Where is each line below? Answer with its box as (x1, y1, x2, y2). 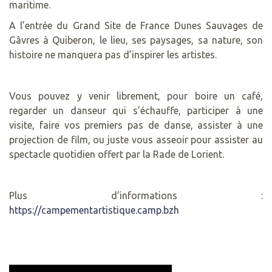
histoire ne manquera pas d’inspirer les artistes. (9, 49, 217, 60)
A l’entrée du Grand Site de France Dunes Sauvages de (9, 19, 263, 31)
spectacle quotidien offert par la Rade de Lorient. (9, 148, 224, 160)
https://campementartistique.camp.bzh (9, 204, 179, 216)
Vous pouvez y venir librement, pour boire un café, (9, 90, 263, 101)
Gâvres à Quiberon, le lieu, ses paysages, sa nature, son (9, 34, 263, 46)
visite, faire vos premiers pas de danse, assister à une (9, 119, 263, 131)
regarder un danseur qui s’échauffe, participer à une (9, 104, 263, 116)
